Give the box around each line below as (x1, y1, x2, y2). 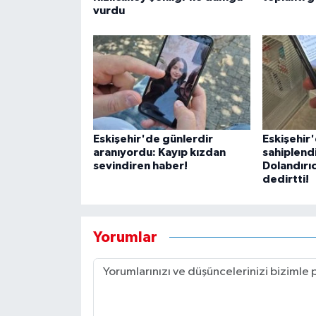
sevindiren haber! (92, 160, 188, 172)
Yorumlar (92, 229, 157, 245)
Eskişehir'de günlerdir (92, 133, 213, 145)
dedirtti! (262, 174, 309, 186)
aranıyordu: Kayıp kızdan (92, 147, 226, 159)
